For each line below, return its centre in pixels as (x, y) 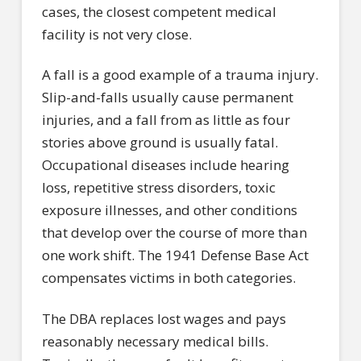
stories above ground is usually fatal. (160, 143)
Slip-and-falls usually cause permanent (167, 98)
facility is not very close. (116, 34)
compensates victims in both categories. (170, 278)
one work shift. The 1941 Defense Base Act (175, 255)
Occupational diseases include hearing (165, 165)
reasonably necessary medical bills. (155, 341)
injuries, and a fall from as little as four (166, 120)
